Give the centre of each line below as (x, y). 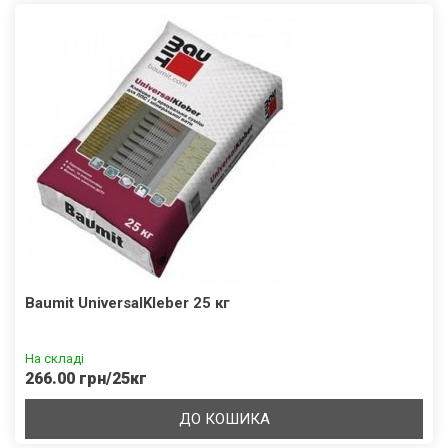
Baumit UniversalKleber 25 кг (127, 303)
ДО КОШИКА (224, 419)
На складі (54, 358)
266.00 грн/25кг (86, 378)
